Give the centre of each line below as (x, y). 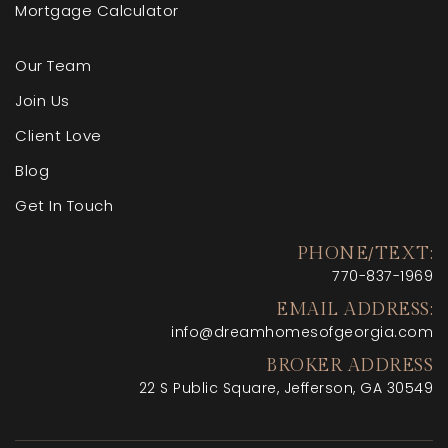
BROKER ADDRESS (349, 365)
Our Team (53, 65)
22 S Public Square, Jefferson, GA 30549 (285, 388)
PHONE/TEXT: (364, 253)
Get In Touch (64, 205)
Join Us (42, 100)
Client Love (58, 135)
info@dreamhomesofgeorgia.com (302, 332)
